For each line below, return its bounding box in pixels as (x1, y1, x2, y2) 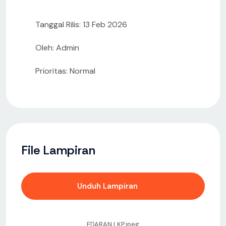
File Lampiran (21, 142, 95, 158)
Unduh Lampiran (77, 181, 140, 192)
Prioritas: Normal (35, 66, 95, 77)
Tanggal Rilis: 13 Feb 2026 (35, 19, 127, 30)
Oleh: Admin (35, 42, 79, 53)
